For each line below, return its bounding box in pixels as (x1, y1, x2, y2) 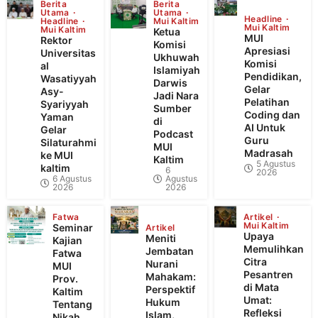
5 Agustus (256, 158, 295, 169)
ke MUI (40, 148, 73, 161)
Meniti (146, 231, 176, 244)
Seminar (53, 221, 93, 234)
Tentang (53, 297, 92, 310)
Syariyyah (40, 97, 89, 110)
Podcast (153, 127, 193, 140)
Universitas (40, 46, 96, 59)
